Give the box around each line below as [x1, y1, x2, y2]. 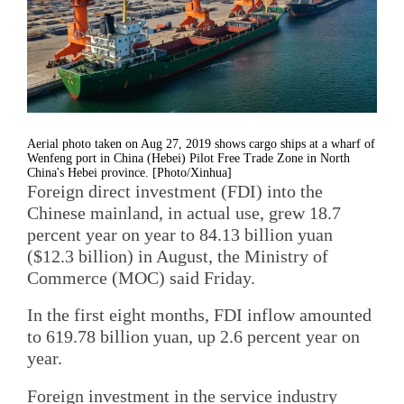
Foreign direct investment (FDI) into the [27, 180, 323, 201]
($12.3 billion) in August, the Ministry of [27, 245, 328, 266]
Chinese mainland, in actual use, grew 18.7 [27, 202, 341, 223]
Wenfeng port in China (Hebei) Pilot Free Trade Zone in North [27, 151, 350, 165]
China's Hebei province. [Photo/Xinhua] [27, 165, 232, 179]
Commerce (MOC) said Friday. [27, 267, 255, 288]
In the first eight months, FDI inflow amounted [27, 305, 372, 326]
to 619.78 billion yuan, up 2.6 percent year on [27, 326, 360, 347]
